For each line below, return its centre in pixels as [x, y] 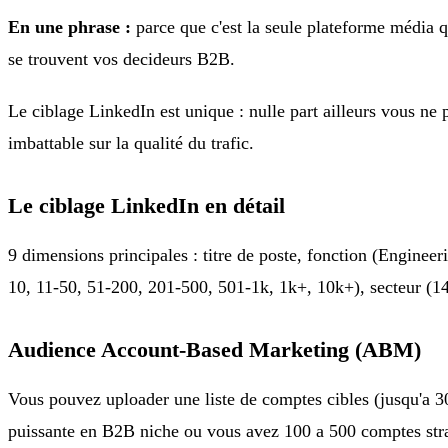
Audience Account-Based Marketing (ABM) [214, 349]
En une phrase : [69, 26]
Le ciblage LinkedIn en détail [146, 205]
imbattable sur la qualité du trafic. [131, 142]
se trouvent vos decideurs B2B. [121, 58]
